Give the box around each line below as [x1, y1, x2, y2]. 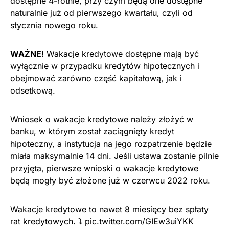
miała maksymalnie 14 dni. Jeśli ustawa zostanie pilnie [10, 151, 219, 162]
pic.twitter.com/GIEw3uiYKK [85, 216, 194, 227]
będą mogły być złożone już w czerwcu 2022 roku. [10, 175, 210, 186]
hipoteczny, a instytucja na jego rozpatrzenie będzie [10, 139, 212, 149]
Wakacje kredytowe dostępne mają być [44, 49, 199, 59]
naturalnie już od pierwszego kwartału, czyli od [10, 8, 193, 18]
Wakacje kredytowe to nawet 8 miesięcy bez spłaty [10, 204, 209, 215]
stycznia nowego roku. [10, 20, 98, 31]
